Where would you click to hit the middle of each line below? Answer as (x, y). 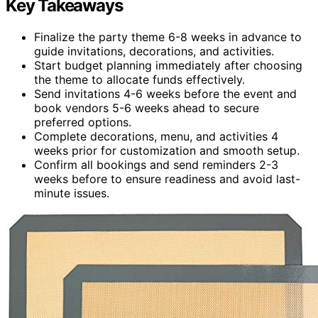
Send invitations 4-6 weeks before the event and (165, 93)
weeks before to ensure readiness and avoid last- (167, 179)
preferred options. (83, 122)
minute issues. (72, 193)
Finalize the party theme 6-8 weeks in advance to (168, 37)
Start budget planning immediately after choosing (168, 65)
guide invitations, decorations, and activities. (154, 51)
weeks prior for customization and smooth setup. (167, 150)
